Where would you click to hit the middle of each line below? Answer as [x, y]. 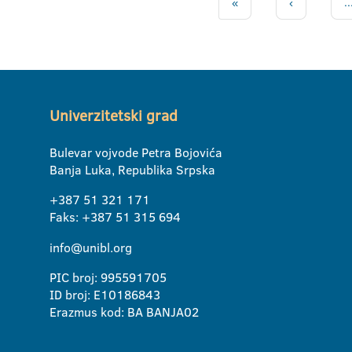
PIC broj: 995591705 [108, 278]
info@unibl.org [91, 248]
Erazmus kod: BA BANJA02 [124, 312]
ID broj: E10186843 [105, 295]
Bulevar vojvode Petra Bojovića [136, 153]
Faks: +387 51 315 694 [115, 217]
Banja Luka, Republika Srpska [132, 170]
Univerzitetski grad [114, 116]
